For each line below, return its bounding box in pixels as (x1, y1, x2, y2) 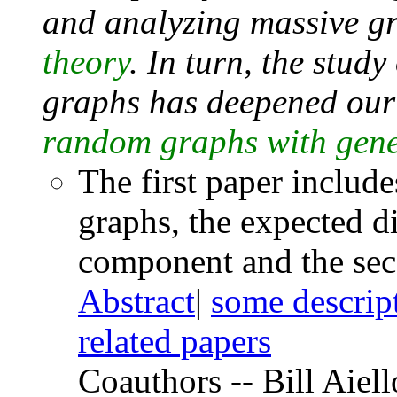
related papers (78, 321, 271, 360)
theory (43, 42, 129, 81)
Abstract (78, 281, 195, 320)
